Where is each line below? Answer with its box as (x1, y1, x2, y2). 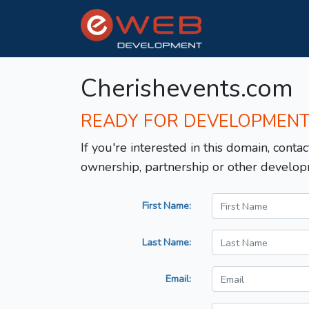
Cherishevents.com (81, 72, 293, 106)
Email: (166, 272, 191, 286)
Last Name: (142, 235, 191, 250)
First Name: (142, 199, 191, 213)
